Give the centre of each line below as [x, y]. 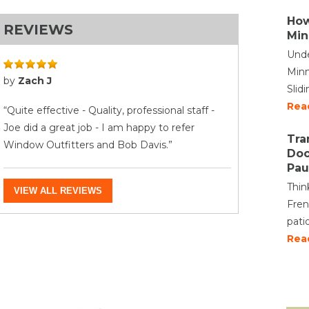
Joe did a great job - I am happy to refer [99, 128]
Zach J [35, 81]
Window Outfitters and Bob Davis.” [88, 145]
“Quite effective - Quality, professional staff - [109, 110]
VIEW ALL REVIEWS [58, 191]
